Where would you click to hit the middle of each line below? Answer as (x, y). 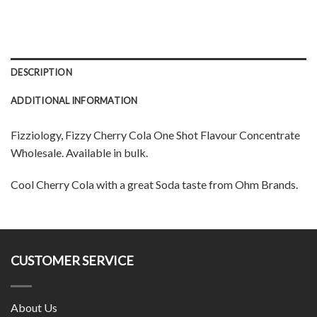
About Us (34, 307)
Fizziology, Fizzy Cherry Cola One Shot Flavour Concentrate (155, 134)
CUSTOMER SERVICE (72, 261)
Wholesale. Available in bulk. (79, 152)
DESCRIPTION (41, 72)
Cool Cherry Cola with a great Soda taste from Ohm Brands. (154, 185)
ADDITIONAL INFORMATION (74, 100)
